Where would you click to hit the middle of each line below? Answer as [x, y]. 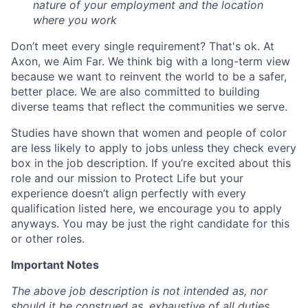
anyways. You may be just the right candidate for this [150, 223]
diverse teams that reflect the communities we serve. [149, 107]
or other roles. [48, 239]
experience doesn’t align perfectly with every [129, 193]
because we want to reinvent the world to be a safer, [149, 76]
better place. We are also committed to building [135, 91]
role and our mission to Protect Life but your [127, 178]
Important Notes [55, 265]
